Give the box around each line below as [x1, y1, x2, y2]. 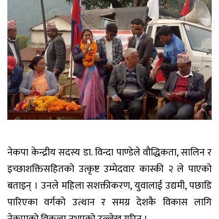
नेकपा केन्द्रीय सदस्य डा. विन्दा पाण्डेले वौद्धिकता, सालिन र [7, 144, 212, 161]
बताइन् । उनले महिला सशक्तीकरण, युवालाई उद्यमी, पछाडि [7, 177, 212, 194]
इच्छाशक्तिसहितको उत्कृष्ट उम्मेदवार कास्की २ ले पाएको [7, 160, 212, 177]
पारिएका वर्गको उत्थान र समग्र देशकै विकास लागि [7, 194, 212, 211]
